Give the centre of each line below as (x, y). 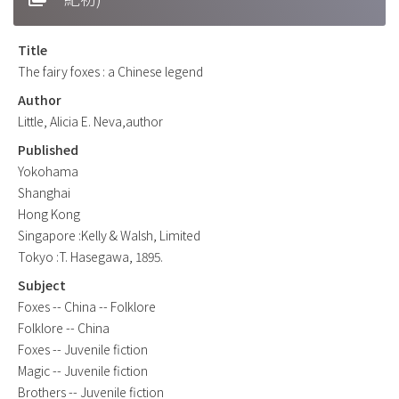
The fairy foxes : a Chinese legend (110, 71)
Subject (42, 285)
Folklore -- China (64, 327)
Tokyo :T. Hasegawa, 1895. (90, 256)
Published (48, 149)
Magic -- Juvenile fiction (83, 370)
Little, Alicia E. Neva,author (90, 121)
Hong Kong (49, 213)
